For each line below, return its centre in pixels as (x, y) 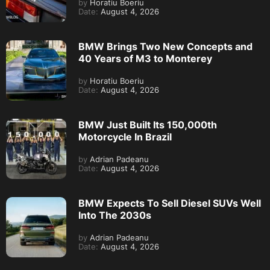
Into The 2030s (115, 215)
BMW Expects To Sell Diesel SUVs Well (170, 203)
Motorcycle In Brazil (125, 137)
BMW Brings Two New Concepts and (165, 47)
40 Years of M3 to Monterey (145, 59)
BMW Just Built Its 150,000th (148, 125)
